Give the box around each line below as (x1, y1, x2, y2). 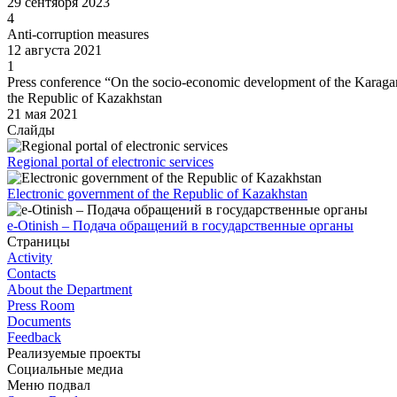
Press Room (7, 298, 74, 314)
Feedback (7, 330, 61, 346)
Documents (7, 314, 71, 330)
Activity (7, 250, 52, 266)
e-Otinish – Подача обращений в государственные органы (7, 218, 354, 234)
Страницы (7, 234, 70, 250)
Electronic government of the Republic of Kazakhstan (7, 186, 307, 202)
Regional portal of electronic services (7, 154, 214, 170)
